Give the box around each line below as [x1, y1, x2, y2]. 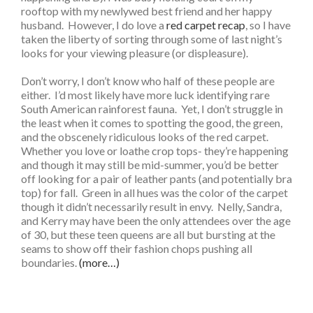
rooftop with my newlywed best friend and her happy [21, 4, 272, 18]
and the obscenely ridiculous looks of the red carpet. [21, 130, 270, 144]
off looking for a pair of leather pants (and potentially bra [21, 172, 292, 186]
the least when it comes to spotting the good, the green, [21, 116, 282, 130]
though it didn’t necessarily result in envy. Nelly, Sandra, [21, 200, 282, 214]
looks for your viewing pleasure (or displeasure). [21, 46, 248, 60]
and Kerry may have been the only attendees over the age [21, 214, 291, 228]
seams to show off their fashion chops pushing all [21, 242, 252, 256]
